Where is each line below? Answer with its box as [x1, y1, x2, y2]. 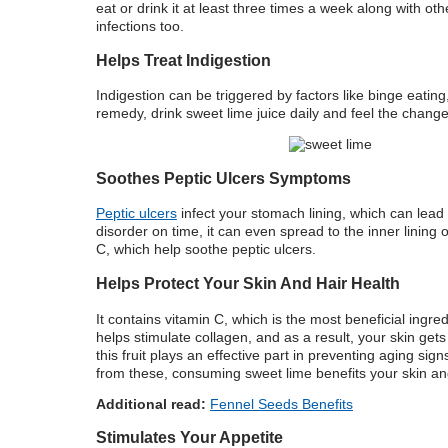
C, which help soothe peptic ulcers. [96, 241, 320, 258]
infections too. [96, 17, 188, 34]
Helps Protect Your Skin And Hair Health [96, 274, 400, 293]
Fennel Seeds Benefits [210, 395, 353, 412]
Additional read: [96, 395, 206, 412]
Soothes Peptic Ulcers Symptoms [96, 168, 351, 187]
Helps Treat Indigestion [96, 50, 271, 69]
